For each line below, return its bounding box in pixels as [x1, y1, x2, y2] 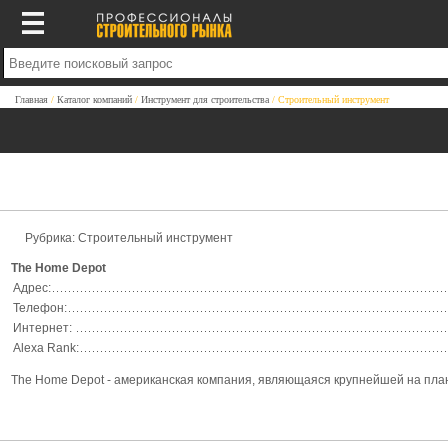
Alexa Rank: [13, 341, 79, 355]
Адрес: [13, 281, 51, 295]
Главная [15, 94, 48, 105]
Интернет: [13, 321, 72, 335]
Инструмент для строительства [141, 94, 269, 105]
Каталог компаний [57, 94, 132, 105]
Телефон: [13, 301, 67, 315]
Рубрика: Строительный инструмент [25, 231, 233, 245]
